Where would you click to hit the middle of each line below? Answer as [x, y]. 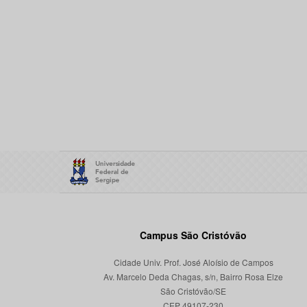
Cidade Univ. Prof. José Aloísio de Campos [193, 262]
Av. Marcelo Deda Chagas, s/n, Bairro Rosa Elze [193, 277]
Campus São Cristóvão [193, 235]
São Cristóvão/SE [193, 291]
